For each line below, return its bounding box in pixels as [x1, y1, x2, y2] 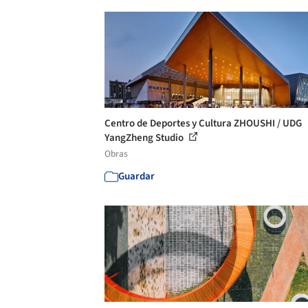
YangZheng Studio [104, 130, 186, 145]
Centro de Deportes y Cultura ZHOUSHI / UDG [104, 115, 302, 131]
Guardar [118, 168, 155, 184]
